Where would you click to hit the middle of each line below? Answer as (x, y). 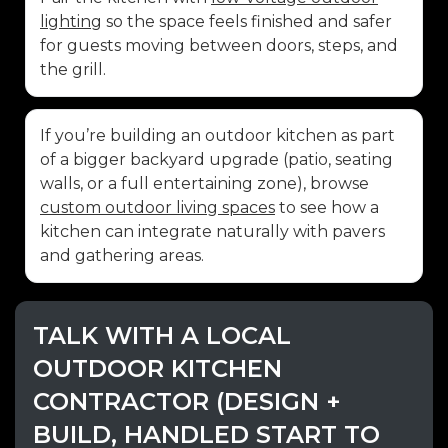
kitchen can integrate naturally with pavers (212, 231)
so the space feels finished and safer (247, 21)
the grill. (73, 69)
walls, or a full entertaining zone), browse (204, 183)
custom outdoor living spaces (157, 207)
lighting (71, 21)
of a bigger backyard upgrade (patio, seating (216, 159)
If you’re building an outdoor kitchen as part (217, 135)
